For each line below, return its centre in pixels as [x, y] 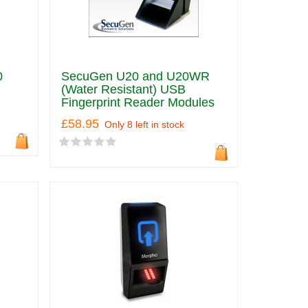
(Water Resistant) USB [123, 89]
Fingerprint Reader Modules [137, 102]
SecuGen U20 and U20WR [135, 76]
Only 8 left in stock [144, 124]
